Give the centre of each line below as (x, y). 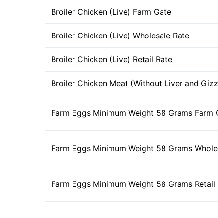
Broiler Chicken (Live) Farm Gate (111, 12)
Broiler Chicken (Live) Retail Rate (112, 59)
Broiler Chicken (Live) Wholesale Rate (120, 36)
